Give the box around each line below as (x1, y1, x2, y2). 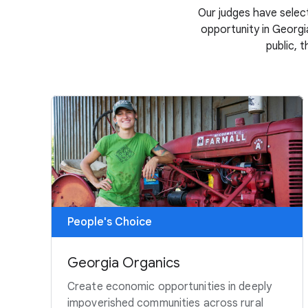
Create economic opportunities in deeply (67, 280, 272, 294)
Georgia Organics (67, 254, 180, 272)
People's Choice (67, 215, 152, 230)
